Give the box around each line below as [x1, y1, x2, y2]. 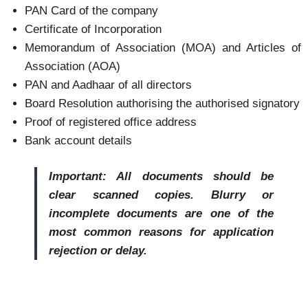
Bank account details [24, 133, 132, 147]
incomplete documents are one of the [49, 207, 274, 221]
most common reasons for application [49, 225, 274, 239]
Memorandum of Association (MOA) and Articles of [24, 41, 301, 54]
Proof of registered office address [24, 115, 197, 129]
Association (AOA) [24, 59, 120, 73]
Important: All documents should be [49, 170, 274, 184]
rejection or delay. [49, 244, 147, 258]
